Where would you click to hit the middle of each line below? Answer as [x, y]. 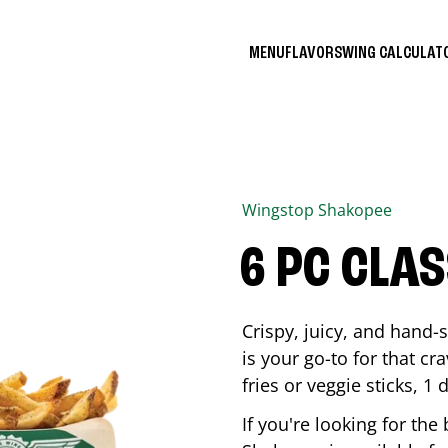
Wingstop [280, 210]
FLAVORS [313, 52]
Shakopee [355, 210]
